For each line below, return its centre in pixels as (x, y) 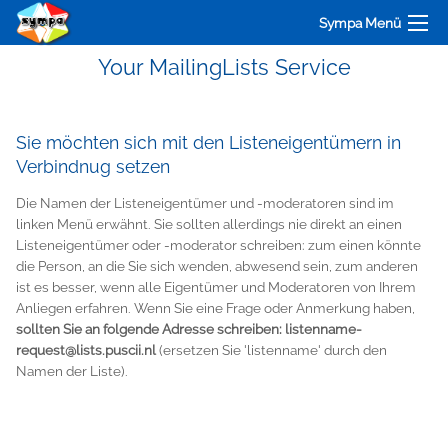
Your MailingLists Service (224, 67)
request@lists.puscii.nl (86, 349)
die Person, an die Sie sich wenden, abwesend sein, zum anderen (217, 265)
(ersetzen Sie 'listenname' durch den (271, 349)
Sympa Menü (360, 22)
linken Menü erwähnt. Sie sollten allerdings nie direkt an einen (209, 223)
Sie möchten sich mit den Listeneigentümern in (208, 142)
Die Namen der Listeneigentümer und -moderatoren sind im (205, 202)
